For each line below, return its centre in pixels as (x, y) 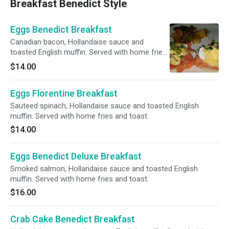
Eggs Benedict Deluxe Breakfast (76, 156)
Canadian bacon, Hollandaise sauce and (77, 42)
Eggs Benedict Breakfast (61, 29)
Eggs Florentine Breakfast (64, 93)
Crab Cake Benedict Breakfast (73, 219)
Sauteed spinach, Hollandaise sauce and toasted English (105, 106)
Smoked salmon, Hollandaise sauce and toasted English (104, 169)
